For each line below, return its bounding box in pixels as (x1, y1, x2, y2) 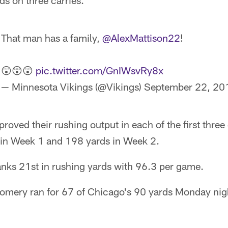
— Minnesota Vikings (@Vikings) (1, 80, 144, 93)
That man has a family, (1, 32, 102, 44)
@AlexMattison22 (102, 32, 180, 44)
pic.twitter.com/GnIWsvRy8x (36, 64, 163, 76)
